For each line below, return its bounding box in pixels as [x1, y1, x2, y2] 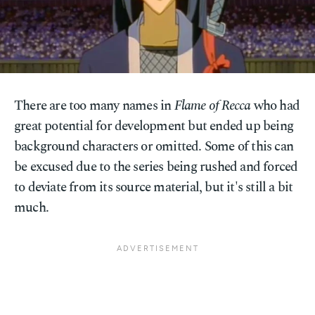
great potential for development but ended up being [14, 116, 294, 136]
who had [250, 96, 300, 116]
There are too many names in [14, 96, 174, 116]
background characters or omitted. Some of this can [14, 136, 294, 157]
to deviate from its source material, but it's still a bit [14, 177, 293, 198]
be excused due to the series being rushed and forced [14, 157, 298, 177]
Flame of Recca [174, 96, 251, 116]
